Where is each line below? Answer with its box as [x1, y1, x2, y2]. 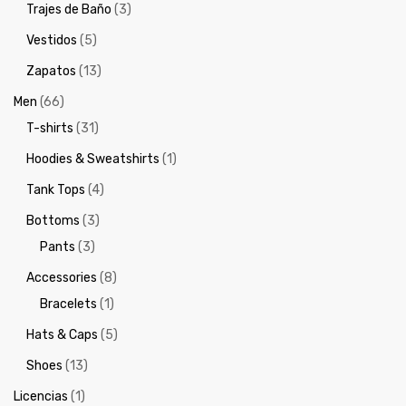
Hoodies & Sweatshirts [26, 150, 160, 167]
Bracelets [39, 295, 97, 312]
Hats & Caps [26, 326, 99, 343]
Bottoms [26, 212, 81, 228]
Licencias [14, 388, 68, 404]
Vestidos [26, 32, 78, 48]
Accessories [26, 269, 98, 285]
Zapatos [26, 63, 77, 79]
